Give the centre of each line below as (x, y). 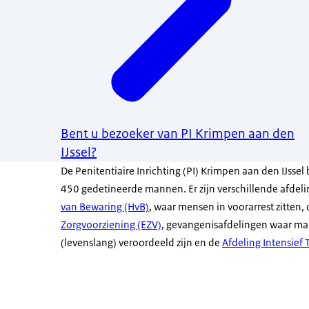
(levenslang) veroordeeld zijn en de (141, 243)
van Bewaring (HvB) (105, 207)
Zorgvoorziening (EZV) (111, 225)
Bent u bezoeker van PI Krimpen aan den (178, 134)
